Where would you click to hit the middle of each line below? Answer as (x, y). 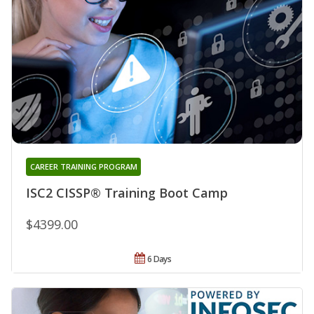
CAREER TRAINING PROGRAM (83, 167)
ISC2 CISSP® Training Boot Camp (127, 193)
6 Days (159, 259)
